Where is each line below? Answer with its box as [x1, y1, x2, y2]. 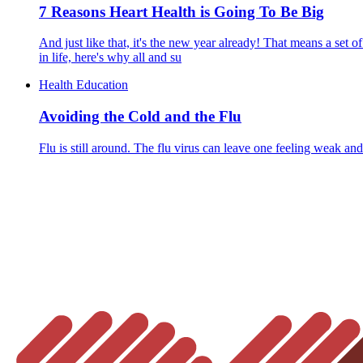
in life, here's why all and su [39, 50, 181, 65]
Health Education [39, 78, 128, 92]
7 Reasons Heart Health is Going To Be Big [39, 2, 324, 20]
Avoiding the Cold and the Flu [39, 108, 241, 125]
